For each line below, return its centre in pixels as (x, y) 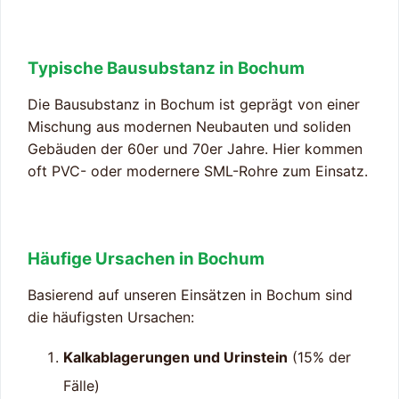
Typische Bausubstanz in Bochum (166, 68)
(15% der (319, 357)
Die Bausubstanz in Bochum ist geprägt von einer (194, 104)
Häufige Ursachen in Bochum (146, 258)
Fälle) (81, 385)
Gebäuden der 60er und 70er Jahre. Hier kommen (195, 148)
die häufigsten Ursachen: (111, 317)
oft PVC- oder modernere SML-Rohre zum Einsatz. (198, 171)
